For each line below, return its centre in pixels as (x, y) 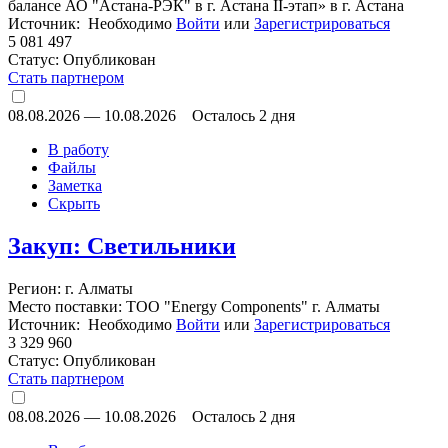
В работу (78, 149)
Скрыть (74, 203)
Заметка (75, 185)
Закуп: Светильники (122, 245)
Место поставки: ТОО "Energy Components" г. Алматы (194, 306)
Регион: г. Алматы (70, 288)
